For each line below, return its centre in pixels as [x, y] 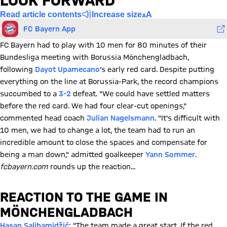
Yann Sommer [170, 155]
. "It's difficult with [187, 118]
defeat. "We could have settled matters [141, 94]
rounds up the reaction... [92, 167]
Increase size [117, 14]
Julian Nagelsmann [121, 118]
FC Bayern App [49, 29]
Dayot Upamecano [67, 69]
